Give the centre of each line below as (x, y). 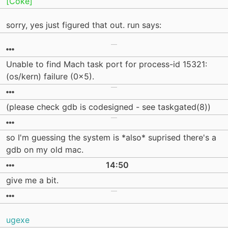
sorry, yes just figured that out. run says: (84, 25)
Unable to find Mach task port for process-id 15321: (107, 64)
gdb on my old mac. (45, 150)
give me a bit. (32, 180)
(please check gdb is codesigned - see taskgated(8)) (108, 107)
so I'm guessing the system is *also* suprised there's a (111, 138)
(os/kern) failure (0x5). (50, 77)
